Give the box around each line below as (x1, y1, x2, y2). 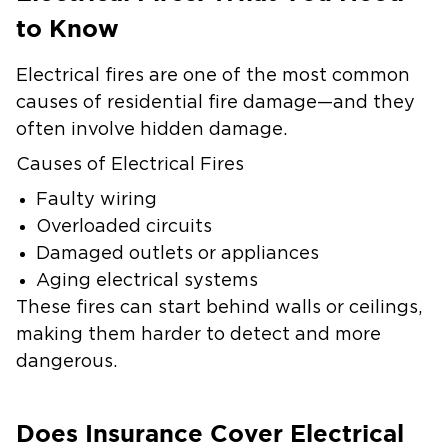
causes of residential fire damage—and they (16, 94, 415, 112)
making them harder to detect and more (16, 326, 381, 344)
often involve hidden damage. (16, 121, 292, 139)
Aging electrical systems (36, 272, 268, 290)
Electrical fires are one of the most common (16, 67, 410, 85)
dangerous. (16, 353, 122, 371)
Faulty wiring (36, 191, 167, 209)
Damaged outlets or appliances (36, 245, 329, 263)
